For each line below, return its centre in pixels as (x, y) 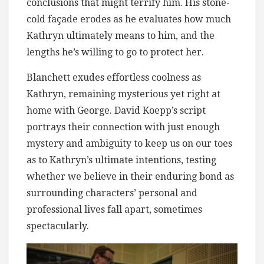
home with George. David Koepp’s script (116, 110)
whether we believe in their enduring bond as (130, 176)
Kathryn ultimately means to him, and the (121, 35)
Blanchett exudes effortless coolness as (114, 77)
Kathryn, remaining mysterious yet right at (123, 94)
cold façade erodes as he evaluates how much (129, 19)
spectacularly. (58, 226)
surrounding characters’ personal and (112, 193)
